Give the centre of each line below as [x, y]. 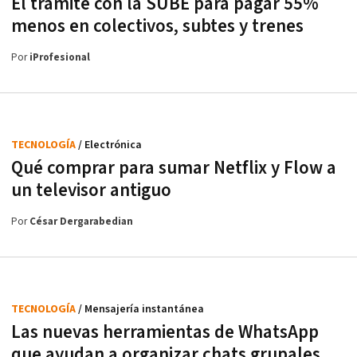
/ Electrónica [110, 145]
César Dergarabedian [81, 222]
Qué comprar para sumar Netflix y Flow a [174, 168]
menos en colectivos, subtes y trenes [157, 26]
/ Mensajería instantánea [141, 309]
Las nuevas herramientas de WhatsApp [165, 332]
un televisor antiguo [91, 190]
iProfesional [60, 57]
